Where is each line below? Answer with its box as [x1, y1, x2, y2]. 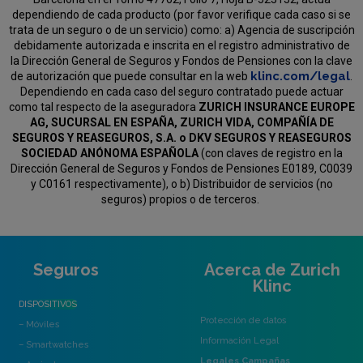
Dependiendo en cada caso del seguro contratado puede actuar [19, 85, 344, 99]
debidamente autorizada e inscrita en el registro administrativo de [13, 39, 350, 53]
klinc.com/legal [250, 69, 350, 84]
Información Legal [199, 335, 279, 347]
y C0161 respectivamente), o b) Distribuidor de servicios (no [30, 177, 333, 191]
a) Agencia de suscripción [224, 23, 355, 37]
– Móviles [18, 319, 60, 331]
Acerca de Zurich [204, 260, 340, 280]
